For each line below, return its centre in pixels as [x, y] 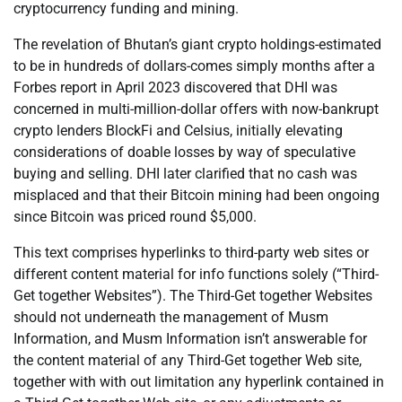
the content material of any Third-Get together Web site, [188, 361]
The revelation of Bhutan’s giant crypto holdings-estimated [197, 45]
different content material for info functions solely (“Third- [196, 275]
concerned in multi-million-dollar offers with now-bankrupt [196, 109]
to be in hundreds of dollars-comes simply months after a [194, 66]
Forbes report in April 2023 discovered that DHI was [175, 88]
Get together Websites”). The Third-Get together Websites [193, 296]
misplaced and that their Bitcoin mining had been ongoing [197, 196]
